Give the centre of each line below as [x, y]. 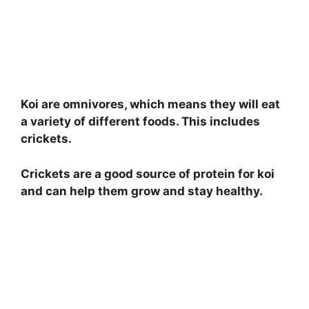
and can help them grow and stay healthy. [142, 191]
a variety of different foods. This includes [140, 122]
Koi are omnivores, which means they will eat [150, 104]
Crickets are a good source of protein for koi [148, 173]
